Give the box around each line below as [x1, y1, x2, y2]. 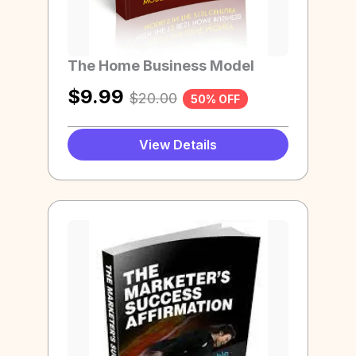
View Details [139, 137, 217, 153]
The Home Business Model [68, 56, 254, 74]
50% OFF [191, 92, 240, 106]
